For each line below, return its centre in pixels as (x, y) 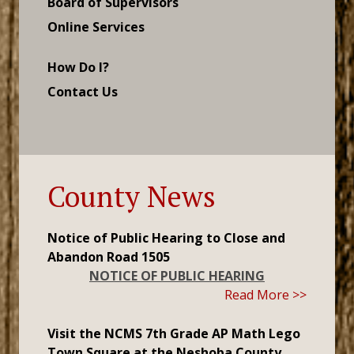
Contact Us (83, 92)
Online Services (96, 27)
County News (132, 196)
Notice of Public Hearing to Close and (166, 238)
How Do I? (78, 67)
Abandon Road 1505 (109, 257)
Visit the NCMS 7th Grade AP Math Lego (174, 333)
